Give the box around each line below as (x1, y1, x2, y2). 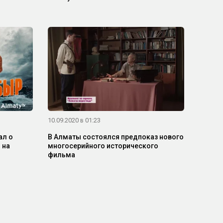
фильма (47, 150, 75, 159)
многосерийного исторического (47, 141, 158, 150)
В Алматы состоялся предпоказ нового (47, 132, 184, 141)
